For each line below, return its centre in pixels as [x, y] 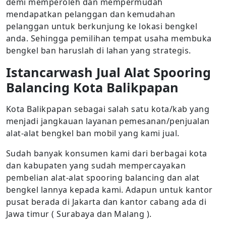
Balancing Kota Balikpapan [92, 87]
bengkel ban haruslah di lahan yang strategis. [99, 50]
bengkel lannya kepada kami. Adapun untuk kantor [109, 190]
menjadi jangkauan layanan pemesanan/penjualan [108, 121]
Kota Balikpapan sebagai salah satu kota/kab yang [108, 109]
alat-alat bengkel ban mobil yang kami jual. [93, 133]
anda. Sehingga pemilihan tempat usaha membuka [109, 38]
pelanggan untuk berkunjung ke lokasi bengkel [102, 26]
